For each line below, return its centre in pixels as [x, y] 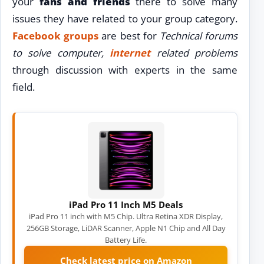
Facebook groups [56, 36]
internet [130, 53]
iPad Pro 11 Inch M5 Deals [126, 204]
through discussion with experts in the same [125, 70]
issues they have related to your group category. [125, 19]
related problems [194, 53]
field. [24, 87]
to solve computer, [61, 53]
